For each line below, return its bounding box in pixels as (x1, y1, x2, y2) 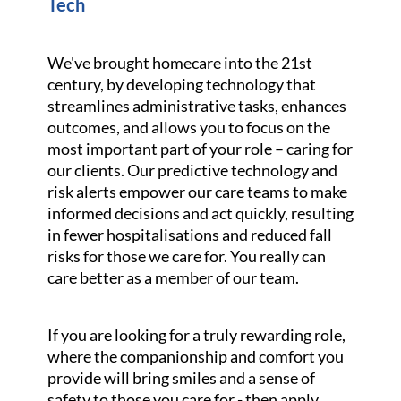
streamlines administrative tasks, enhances (47, 96, 346, 115)
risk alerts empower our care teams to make (47, 182, 347, 201)
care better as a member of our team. (47, 268, 299, 287)
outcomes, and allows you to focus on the (47, 117, 330, 137)
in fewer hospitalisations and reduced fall (47, 225, 332, 244)
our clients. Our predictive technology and (47, 160, 337, 180)
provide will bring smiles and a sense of (47, 368, 315, 388)
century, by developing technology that (47, 74, 316, 94)
